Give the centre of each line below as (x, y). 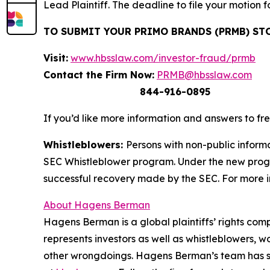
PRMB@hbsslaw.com (204, 75)
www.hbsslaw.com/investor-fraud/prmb (163, 58)
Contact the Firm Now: (99, 75)
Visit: (56, 58)
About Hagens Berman (97, 205)
